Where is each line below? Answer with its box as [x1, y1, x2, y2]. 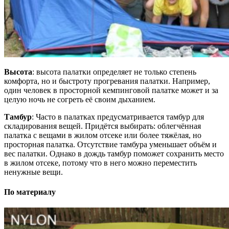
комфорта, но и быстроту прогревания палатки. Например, [4, 76, 210, 85]
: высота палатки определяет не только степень [32, 67, 196, 76]
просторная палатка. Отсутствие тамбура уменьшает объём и [4, 140, 217, 149]
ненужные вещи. [4, 167, 63, 176]
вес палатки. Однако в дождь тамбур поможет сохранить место [4, 149, 224, 158]
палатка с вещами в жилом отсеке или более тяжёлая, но [4, 130, 201, 140]
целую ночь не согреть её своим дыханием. [4, 95, 155, 104]
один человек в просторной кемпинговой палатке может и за [4, 85, 218, 95]
